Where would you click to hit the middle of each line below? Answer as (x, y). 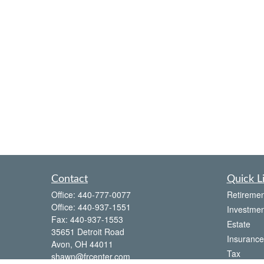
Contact (70, 179)
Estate (238, 224)
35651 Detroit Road (88, 232)
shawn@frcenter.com (91, 256)
